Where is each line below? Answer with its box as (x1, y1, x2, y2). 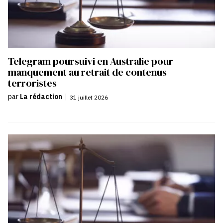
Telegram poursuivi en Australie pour (8, 54, 173, 68)
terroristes (8, 76, 57, 90)
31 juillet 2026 (69, 93, 108, 101)
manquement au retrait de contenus (8, 65, 167, 79)
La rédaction (20, 92, 62, 101)
